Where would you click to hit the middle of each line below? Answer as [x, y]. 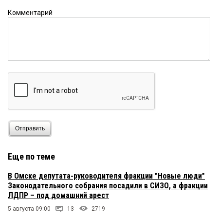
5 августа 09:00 [29, 209]
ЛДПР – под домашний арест [58, 195]
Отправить [30, 129]
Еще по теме [31, 156]
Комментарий [30, 12]
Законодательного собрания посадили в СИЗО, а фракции [108, 185]
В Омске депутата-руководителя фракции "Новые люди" [106, 176]
